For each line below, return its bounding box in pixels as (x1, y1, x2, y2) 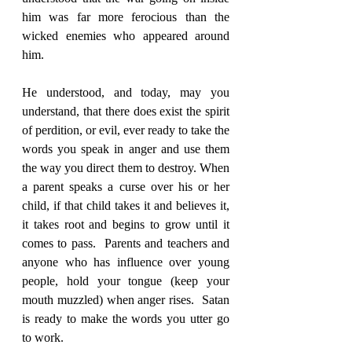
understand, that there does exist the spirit (22, 104, 229, 119)
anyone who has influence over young (22, 255, 229, 269)
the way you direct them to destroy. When (22, 161, 229, 175)
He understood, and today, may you (22, 86, 229, 100)
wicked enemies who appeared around (22, 29, 229, 43)
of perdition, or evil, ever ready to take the (22, 123, 229, 137)
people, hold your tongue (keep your (22, 274, 229, 288)
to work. (22, 331, 64, 345)
